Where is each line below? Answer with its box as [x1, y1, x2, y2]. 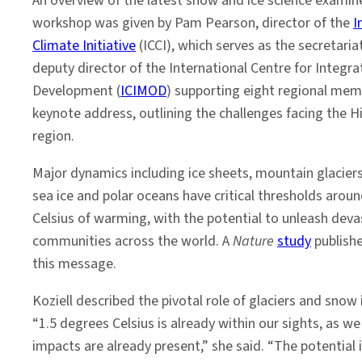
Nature [233, 231, 274, 251]
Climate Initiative [32, 36, 136, 56]
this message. [32, 254, 116, 274]
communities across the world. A [32, 231, 233, 251]
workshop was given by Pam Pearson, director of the [32, 13, 353, 33]
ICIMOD [120, 81, 166, 101]
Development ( [32, 81, 120, 101]
